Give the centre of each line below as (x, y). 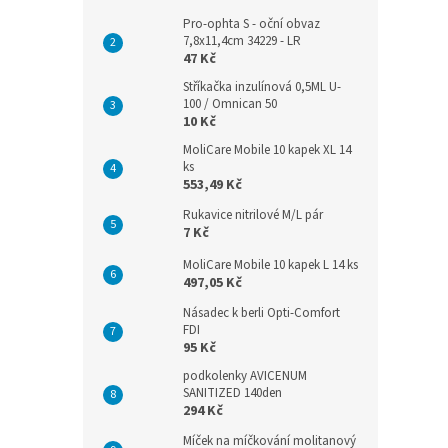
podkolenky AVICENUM (245, 376)
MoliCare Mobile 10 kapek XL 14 (267, 150)
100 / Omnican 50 (230, 104)
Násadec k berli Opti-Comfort (261, 313)
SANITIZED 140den (232, 393)
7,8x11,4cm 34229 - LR (242, 41)
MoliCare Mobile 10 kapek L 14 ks (270, 265)
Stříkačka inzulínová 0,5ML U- (262, 87)
